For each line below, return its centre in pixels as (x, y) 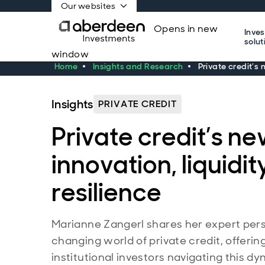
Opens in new (186, 29)
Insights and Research (138, 66)
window (70, 54)
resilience (106, 193)
